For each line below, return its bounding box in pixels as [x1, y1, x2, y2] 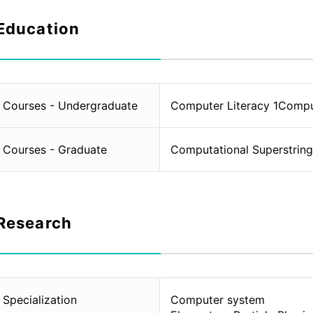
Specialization [3, 292, 77, 307]
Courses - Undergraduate [3, 98, 138, 112]
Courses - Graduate [3, 142, 107, 156]
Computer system [170, 292, 265, 307]
